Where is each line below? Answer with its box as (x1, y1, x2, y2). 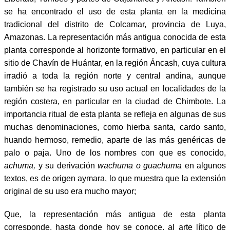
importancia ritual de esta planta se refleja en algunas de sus (4, 109, 226, 119)
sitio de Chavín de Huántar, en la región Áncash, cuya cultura (4, 58, 226, 67)
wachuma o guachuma (94, 161, 185, 170)
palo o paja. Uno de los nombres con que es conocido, (4, 148, 226, 157)
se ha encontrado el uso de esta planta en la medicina (4, 7, 226, 16)
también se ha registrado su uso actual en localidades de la (4, 84, 226, 93)
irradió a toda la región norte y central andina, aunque (4, 71, 226, 80)
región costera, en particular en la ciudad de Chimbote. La (4, 97, 226, 106)
